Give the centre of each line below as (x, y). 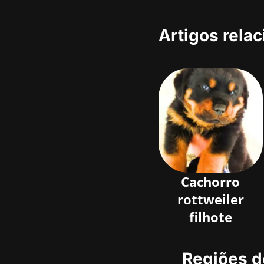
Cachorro (211, 182)
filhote (210, 217)
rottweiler (210, 199)
